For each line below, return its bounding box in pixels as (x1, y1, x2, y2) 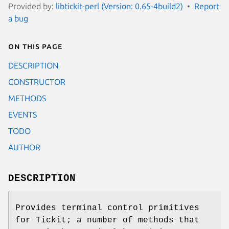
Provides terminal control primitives (15, 203, 199, 213)
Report (194, 1, 219, 11)
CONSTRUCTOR (8, 77, 65, 86)
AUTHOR (8, 142, 40, 152)
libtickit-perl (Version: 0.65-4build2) (56, 1, 183, 11)
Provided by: (8, 1, 56, 11)
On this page (8, 41, 62, 51)
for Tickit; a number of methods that (15, 215, 199, 225)
